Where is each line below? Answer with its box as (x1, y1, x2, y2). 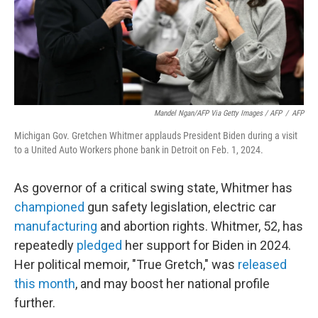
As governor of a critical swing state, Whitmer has (14, 180, 292, 195)
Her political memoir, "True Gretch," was (14, 257, 238, 272)
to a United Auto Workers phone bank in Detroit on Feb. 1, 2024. (14, 144, 263, 155)
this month (14, 276, 75, 291)
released (238, 257, 287, 272)
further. (14, 295, 55, 310)
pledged (77, 238, 122, 253)
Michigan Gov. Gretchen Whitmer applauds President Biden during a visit (14, 130, 297, 141)
